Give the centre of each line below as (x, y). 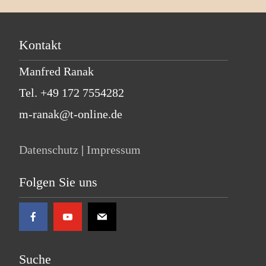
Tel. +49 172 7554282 (72, 93)
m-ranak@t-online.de (71, 114)
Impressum (114, 150)
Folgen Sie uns (58, 182)
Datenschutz (49, 150)
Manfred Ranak (56, 71)
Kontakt (40, 45)
